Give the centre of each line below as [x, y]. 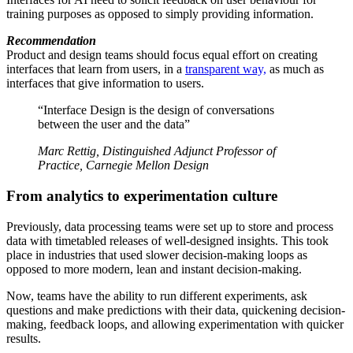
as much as [295, 69]
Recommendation [51, 41]
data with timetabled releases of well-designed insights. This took [167, 240]
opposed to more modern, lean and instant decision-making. [154, 269]
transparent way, [226, 69]
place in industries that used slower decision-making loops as [157, 255]
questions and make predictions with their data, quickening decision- [176, 310]
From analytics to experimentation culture [142, 196]
